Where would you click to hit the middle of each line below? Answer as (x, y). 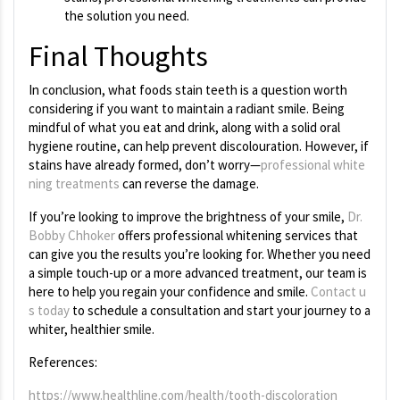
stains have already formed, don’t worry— (145, 165)
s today (49, 311)
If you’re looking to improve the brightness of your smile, (188, 217)
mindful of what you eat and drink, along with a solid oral (184, 128)
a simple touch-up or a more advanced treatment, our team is (198, 273)
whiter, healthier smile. (92, 329)
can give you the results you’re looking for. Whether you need (200, 254)
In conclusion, (67, 90)
